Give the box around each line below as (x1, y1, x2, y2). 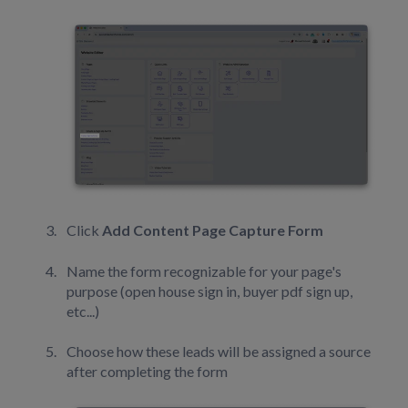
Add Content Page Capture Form (102, 221, 323, 240)
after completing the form (66, 362, 228, 380)
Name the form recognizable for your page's (66, 261, 342, 280)
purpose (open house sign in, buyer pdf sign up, (66, 281, 352, 300)
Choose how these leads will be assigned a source (66, 342, 371, 360)
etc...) (66, 301, 99, 320)
